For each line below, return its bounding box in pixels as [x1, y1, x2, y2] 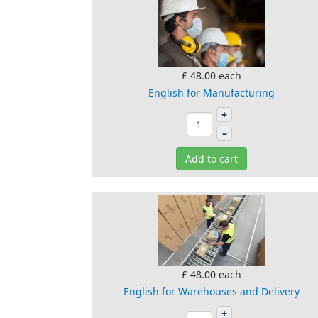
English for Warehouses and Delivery [124, 285, 300, 298]
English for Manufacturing [148, 86, 275, 99]
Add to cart [185, 152, 238, 165]
